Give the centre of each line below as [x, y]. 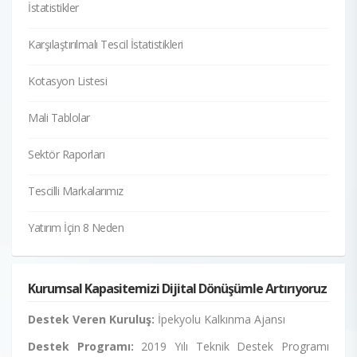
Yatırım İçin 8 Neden [76, 227]
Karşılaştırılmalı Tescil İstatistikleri [106, 44]
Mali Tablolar [59, 117]
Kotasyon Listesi [67, 80]
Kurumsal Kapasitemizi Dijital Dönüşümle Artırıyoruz [177, 288]
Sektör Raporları [66, 154]
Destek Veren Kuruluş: [91, 319]
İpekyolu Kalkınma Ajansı [220, 319]
